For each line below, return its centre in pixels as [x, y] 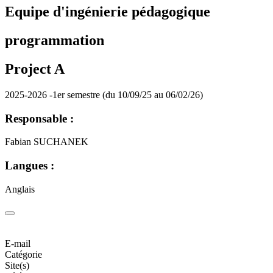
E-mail [18, 243]
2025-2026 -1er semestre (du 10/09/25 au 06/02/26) [104, 94]
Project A [35, 69]
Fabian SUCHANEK [47, 142]
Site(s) [17, 265]
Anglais [20, 189]
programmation [55, 41]
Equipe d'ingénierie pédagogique [108, 12]
